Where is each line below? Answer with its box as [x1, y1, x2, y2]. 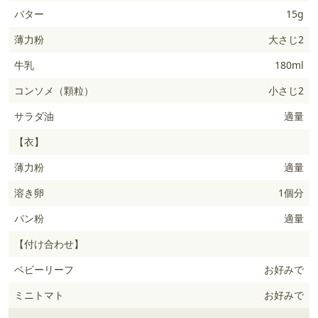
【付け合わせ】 [14, 237, 84, 251]
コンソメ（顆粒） [14, 84, 94, 97]
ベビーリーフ [14, 263, 74, 276]
